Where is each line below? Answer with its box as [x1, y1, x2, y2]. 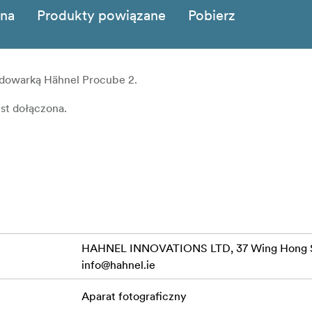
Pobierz [188, 6, 235, 25]
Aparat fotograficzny [81, 289, 187, 304]
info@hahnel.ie [81, 258, 155, 272]
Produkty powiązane [37, 6, 166, 25]
